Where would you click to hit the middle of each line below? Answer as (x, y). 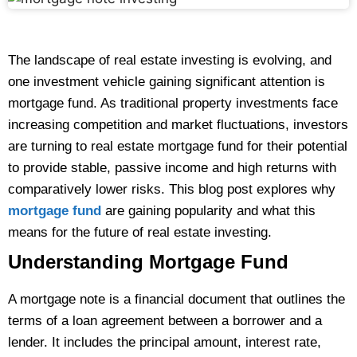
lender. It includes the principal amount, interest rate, (165, 343)
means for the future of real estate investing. (140, 233)
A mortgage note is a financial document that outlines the (177, 300)
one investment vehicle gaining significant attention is (167, 82)
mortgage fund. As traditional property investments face (173, 104)
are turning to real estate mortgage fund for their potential (178, 147)
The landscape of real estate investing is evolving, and (170, 61)
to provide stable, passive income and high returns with (172, 168)
